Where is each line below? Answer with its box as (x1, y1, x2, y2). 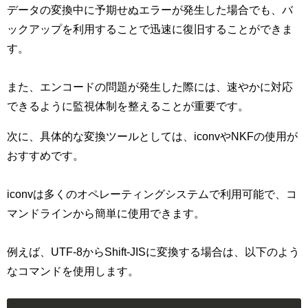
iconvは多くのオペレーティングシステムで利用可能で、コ (7, 188, 297, 200)
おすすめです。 (7, 150, 84, 162)
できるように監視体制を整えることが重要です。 (7, 100, 249, 112)
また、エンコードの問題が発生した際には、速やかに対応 (7, 81, 293, 93)
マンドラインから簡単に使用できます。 (7, 208, 205, 219)
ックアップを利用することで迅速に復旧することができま (7, 23, 293, 35)
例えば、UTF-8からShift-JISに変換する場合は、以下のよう (7, 246, 300, 258)
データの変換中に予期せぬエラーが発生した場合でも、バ (7, 4, 293, 16)
